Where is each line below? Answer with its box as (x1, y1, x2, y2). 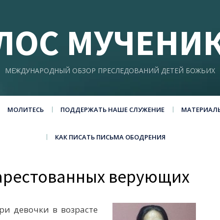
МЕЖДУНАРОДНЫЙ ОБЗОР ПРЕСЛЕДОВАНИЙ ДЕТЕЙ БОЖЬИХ (5, 66, 215, 75)
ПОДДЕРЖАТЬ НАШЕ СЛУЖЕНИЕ (60, 105, 165, 114)
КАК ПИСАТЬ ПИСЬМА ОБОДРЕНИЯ (55, 133, 165, 141)
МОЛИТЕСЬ (7, 105, 44, 114)
